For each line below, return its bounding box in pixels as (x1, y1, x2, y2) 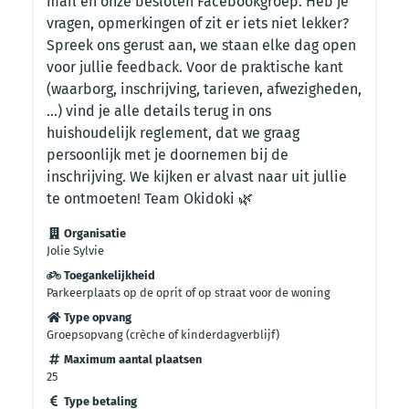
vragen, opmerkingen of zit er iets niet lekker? (47, 15, 349, 32)
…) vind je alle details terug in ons (47, 102, 271, 120)
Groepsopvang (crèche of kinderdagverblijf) (47, 328, 279, 341)
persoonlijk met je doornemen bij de (47, 146, 288, 163)
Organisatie (61, 226, 126, 240)
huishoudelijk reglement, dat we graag (47, 124, 299, 142)
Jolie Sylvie (47, 244, 104, 257)
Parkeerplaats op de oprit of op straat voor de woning (47, 286, 330, 299)
